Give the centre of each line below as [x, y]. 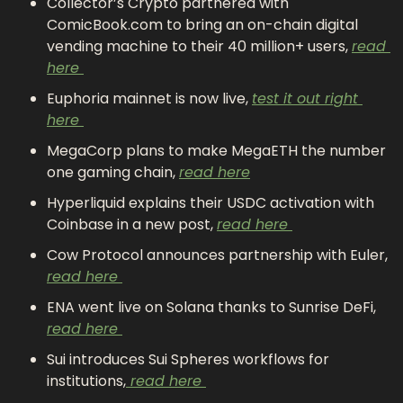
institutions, [86, 381]
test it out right [305, 98]
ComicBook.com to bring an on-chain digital [202, 24]
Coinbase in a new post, [132, 224]
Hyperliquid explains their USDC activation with [210, 202]
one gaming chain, [113, 172]
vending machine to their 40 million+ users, [199, 46]
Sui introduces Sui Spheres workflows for [188, 359]
